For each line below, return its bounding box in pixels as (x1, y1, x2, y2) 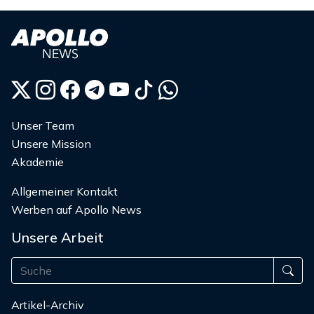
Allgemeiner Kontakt (11, 184, 118, 199)
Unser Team (11, 118, 74, 133)
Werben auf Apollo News (11, 203, 142, 217)
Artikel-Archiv (11, 298, 84, 313)
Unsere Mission (11, 137, 91, 151)
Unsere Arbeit (11, 228, 104, 247)
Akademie (11, 155, 64, 170)
